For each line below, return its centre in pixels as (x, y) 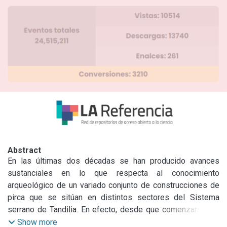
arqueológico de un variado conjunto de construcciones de (113, 185)
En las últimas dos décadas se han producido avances (113, 161)
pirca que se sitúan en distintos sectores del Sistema (113, 197)
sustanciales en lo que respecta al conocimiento (113, 173)
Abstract (24, 150)
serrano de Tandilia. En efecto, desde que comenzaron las (113, 209)
